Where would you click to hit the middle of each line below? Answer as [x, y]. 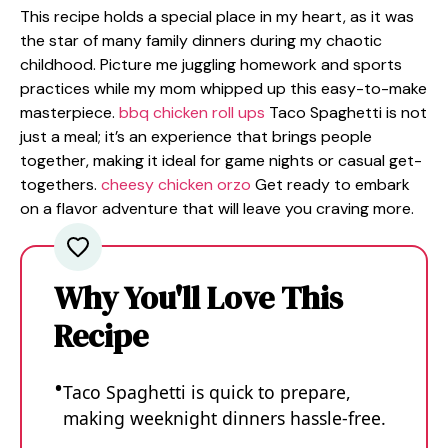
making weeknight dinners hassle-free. [224, 418]
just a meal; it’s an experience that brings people [196, 136]
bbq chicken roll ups [192, 112]
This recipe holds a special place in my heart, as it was [217, 16]
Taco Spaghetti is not [346, 112]
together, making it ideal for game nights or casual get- [221, 160]
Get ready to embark [330, 184]
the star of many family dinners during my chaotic [201, 40]
